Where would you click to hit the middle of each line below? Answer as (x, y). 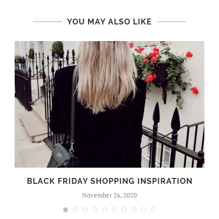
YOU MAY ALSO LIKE (109, 22)
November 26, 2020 (109, 195)
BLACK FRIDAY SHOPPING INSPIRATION (109, 181)
